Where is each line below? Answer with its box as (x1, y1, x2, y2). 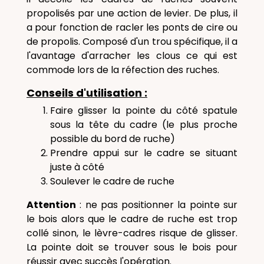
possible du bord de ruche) (50, 132, 175, 146)
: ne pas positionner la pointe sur (76, 198, 237, 212)
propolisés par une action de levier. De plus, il (27, 6, 237, 20)
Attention (27, 198, 76, 212)
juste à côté (50, 160, 104, 174)
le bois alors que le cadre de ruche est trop (27, 212, 237, 226)
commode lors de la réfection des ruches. (27, 63, 219, 77)
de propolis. (27, 35, 83, 48)
